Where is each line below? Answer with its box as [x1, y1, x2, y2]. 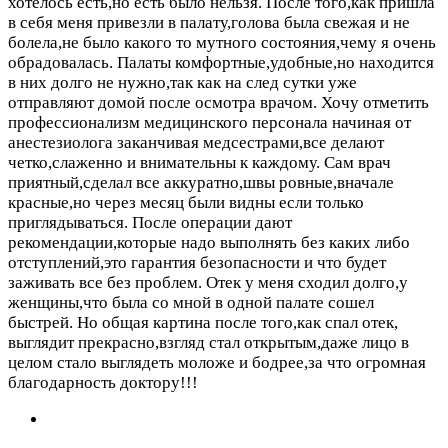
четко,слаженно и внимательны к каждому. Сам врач [8, 153, 391, 173]
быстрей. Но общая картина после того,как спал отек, [8, 313, 398, 333]
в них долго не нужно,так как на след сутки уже [8, 73, 357, 93]
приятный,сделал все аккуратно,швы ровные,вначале [8, 173, 394, 193]
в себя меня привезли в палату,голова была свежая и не [8, 13, 410, 33]
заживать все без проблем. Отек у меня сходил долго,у [8, 273, 408, 293]
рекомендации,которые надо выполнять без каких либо [8, 233, 410, 253]
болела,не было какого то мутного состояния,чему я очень [8, 33, 436, 53]
